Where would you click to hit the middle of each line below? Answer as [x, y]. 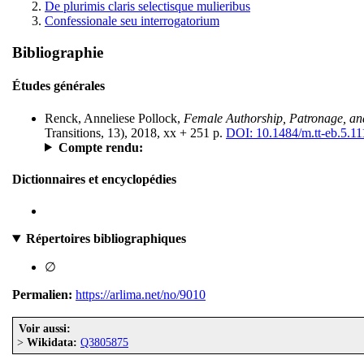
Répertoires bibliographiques [106, 239]
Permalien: [42, 295]
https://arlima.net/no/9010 [141, 295]
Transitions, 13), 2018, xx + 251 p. [135, 132]
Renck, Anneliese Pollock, [114, 118]
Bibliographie [58, 52]
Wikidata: [52, 342]
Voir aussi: [45, 329]
